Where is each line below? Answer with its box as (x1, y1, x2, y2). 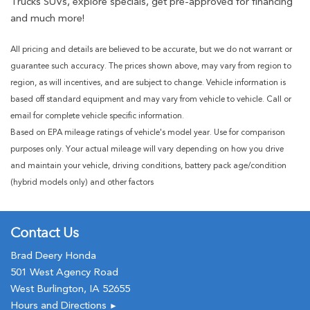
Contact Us (10, 224, 79, 241)
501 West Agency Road (10, 266, 118, 278)
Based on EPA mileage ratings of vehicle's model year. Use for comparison (10, 127, 285, 137)
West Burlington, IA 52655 (10, 282, 130, 295)
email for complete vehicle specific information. (10, 111, 184, 120)
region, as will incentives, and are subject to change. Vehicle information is (10, 77, 286, 87)
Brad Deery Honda (10, 249, 96, 262)
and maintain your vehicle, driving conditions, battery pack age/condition (10, 161, 286, 170)
